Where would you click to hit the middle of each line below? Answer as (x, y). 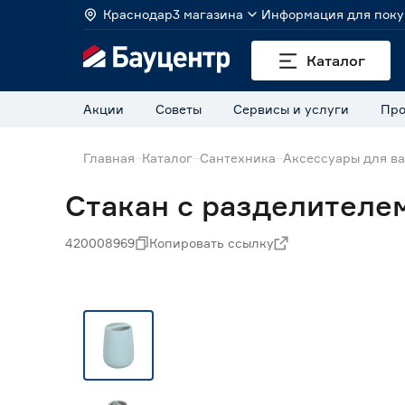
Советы (179, 109)
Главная (109, 158)
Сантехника (238, 158)
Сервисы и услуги (291, 109)
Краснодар (138, 14)
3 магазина (208, 14)
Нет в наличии (243, 292)
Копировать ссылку (212, 243)
